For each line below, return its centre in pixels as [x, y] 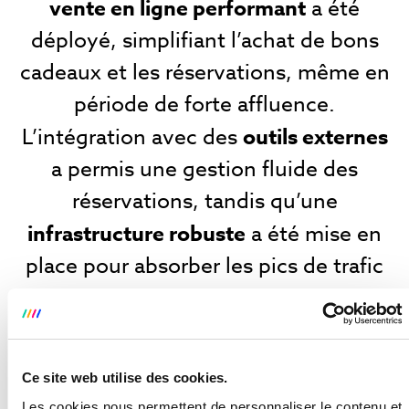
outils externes [315, 138]
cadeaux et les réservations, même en [204, 73]
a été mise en [314, 235]
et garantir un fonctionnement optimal [204, 299]
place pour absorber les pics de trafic [204, 267]
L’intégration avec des [132, 138]
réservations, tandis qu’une [204, 202]
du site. [204, 331]
